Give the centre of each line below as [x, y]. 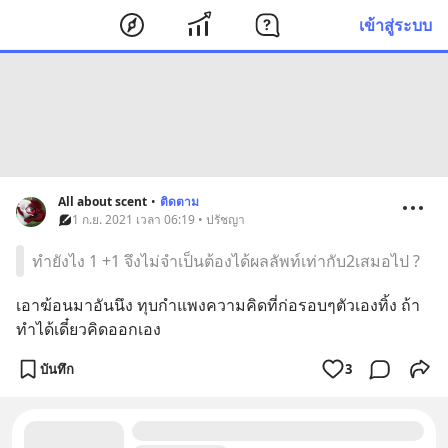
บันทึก [57, 368]
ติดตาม [179, 201]
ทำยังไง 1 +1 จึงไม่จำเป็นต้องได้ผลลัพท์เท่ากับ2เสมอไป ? [226, 261]
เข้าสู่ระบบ [395, 24]
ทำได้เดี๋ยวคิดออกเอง [88, 329]
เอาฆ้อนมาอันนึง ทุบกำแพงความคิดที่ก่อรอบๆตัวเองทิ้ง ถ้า [218, 305]
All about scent [102, 201]
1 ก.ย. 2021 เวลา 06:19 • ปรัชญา [158, 219]
